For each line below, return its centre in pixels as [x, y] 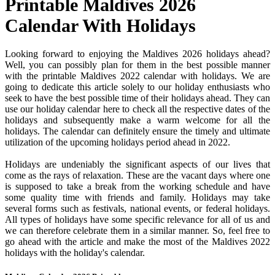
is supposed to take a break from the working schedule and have [137, 187]
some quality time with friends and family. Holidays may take [137, 198]
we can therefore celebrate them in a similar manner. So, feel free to [137, 231]
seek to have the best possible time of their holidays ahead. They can [137, 98]
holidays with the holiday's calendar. [75, 253]
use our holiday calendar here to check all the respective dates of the [137, 109]
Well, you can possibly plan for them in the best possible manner [137, 65]
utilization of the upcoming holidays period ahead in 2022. [118, 142]
